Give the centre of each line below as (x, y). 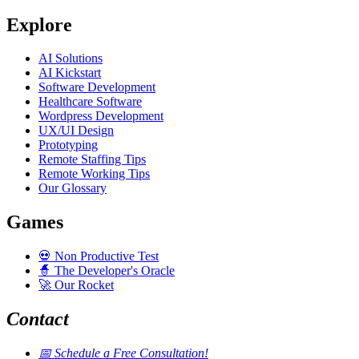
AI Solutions (71, 58)
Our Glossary (73, 188)
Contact (38, 319)
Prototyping (68, 145)
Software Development (97, 87)
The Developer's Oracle (113, 271)
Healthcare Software (90, 102)
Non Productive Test (105, 256)
